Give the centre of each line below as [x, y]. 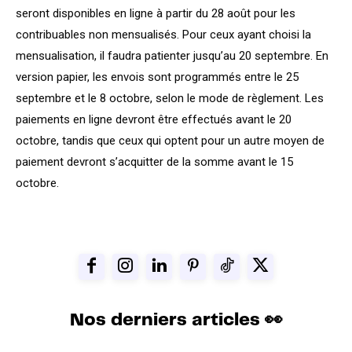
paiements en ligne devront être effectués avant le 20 [154, 119]
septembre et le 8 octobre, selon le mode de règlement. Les [170, 98]
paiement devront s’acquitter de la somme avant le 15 [154, 162]
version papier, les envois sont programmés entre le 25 [157, 77]
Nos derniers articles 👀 [176, 321]
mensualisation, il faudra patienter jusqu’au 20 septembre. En [172, 56]
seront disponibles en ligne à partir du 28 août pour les [156, 13]
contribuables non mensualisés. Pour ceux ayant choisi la [163, 35]
